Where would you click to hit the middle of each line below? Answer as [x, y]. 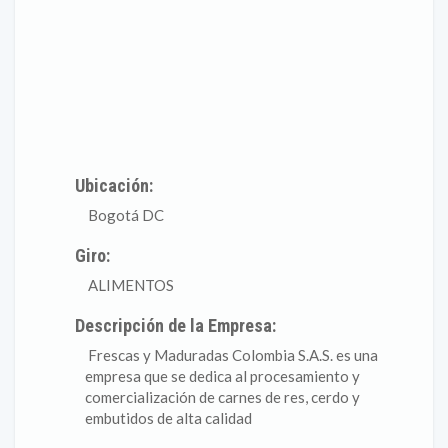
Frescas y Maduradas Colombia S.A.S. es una [231, 355]
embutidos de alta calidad [168, 418]
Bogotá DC [124, 215]
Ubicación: [114, 185]
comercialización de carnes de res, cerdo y [222, 397]
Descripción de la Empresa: [176, 325]
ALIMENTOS [129, 285]
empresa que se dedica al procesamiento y [222, 376]
